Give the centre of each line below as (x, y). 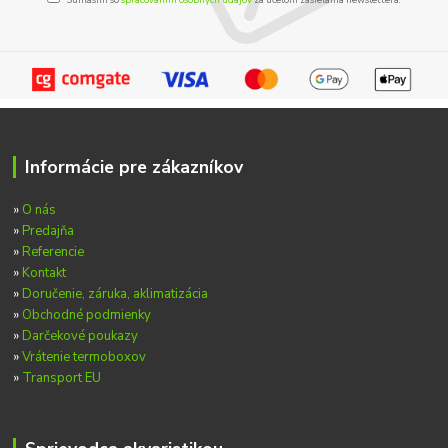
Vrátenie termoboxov (84, 356)
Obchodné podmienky (87, 314)
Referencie (53, 251)
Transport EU (62, 377)
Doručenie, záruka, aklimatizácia (115, 293)
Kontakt (44, 272)
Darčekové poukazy (80, 335)
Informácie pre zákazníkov (133, 166)
